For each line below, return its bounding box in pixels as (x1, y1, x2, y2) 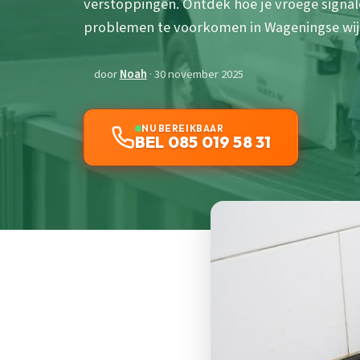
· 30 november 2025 (146, 66, 243, 84)
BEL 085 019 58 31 (135, 132, 272, 153)
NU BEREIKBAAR (141, 122, 224, 135)
